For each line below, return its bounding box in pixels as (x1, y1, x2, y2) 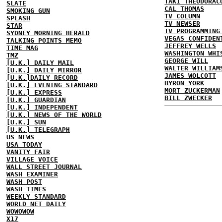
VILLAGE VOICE (6, 156, 58, 163)
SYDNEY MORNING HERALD (6, 29, 90, 37)
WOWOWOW (6, 208, 34, 215)
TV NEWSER (165, 20, 200, 27)
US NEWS (6, 133, 34, 141)
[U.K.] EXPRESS (6, 89, 62, 96)
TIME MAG (6, 44, 38, 52)
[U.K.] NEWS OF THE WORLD (6, 111, 102, 118)
